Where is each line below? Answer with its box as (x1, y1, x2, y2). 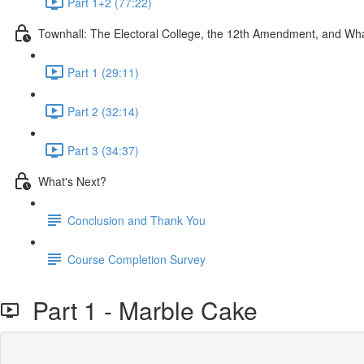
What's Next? (38, 172, 106, 189)
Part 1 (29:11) (67, 63, 139, 80)
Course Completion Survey (67, 250, 206, 267)
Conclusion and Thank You (67, 211, 206, 228)
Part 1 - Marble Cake (19, 292, 258, 327)
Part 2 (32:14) (67, 102, 139, 119)
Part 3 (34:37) (67, 141, 139, 158)
